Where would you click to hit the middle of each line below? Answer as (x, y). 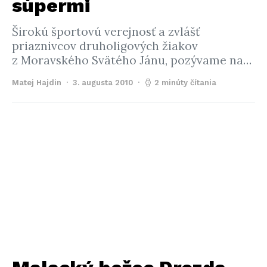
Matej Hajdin (37, 83)
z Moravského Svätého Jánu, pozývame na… (132, 60)
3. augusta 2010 (103, 83)
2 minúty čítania (185, 83)
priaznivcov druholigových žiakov (105, 46)
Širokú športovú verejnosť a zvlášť (106, 32)
